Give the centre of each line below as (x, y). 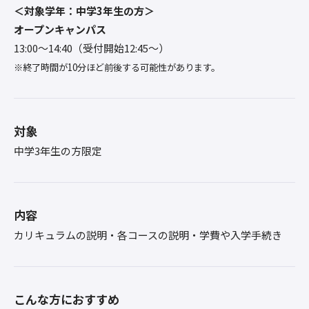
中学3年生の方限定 (58, 151)
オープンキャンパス (60, 29)
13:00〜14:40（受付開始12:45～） (91, 48)
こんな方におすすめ (67, 299)
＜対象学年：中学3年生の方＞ (84, 11)
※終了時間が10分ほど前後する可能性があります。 (117, 67)
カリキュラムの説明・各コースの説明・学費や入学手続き (148, 235)
